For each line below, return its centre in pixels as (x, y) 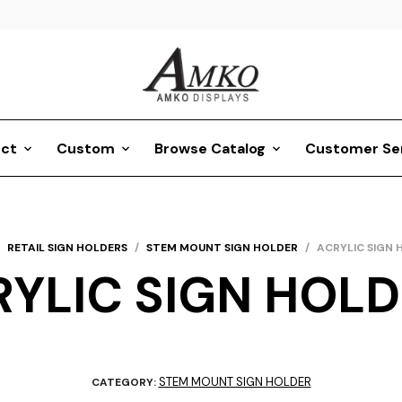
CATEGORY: (125, 382)
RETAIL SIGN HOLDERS (67, 248)
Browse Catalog (210, 149)
